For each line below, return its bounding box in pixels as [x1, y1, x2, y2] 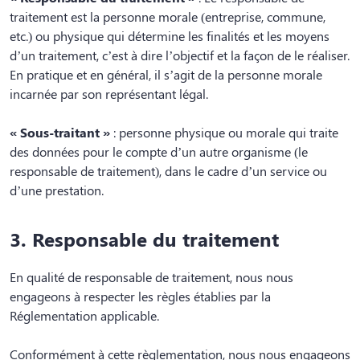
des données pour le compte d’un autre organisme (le [10, 143, 308, 161]
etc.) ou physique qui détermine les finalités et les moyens [10, 27, 329, 45]
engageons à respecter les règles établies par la [10, 287, 271, 305]
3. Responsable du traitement [10, 226, 279, 252]
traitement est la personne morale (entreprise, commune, [10, 8, 325, 26]
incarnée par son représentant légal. [10, 85, 208, 103]
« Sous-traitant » [10, 124, 110, 141]
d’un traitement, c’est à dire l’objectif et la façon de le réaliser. [10, 47, 350, 64]
